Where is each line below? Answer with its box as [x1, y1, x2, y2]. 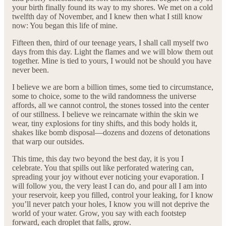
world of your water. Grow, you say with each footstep [12, 209, 186, 218]
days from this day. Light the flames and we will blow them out [12, 47, 213, 56]
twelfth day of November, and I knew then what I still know [12, 12, 203, 21]
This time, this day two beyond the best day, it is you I [12, 154, 184, 163]
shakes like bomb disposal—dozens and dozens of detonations [12, 128, 210, 137]
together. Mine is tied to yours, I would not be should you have [12, 56, 211, 66]
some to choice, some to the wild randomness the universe [12, 92, 196, 101]
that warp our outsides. [12, 137, 84, 146]
